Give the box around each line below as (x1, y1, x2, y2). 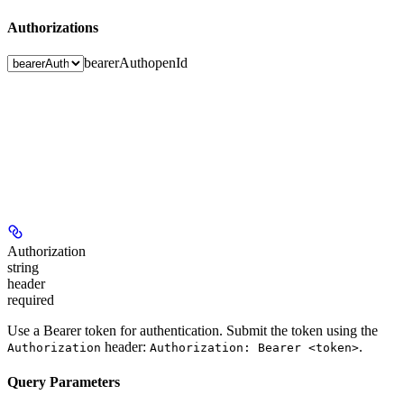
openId (148, 55, 188, 71)
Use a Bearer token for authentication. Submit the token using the (7, 323, 378, 339)
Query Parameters (7, 374, 120, 390)
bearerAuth (84, 55, 148, 71)
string (7, 260, 39, 276)
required (7, 292, 54, 308)
